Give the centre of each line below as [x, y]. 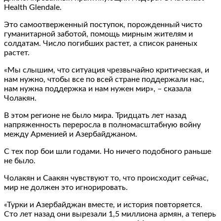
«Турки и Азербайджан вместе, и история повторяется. [103, 204]
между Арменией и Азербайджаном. [71, 134]
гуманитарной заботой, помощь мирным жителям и [98, 34]
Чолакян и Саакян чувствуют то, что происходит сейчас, [106, 178]
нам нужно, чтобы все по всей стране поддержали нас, [104, 79]
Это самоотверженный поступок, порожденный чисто [103, 24]
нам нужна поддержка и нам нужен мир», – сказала [98, 89]
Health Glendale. [33, 7]
